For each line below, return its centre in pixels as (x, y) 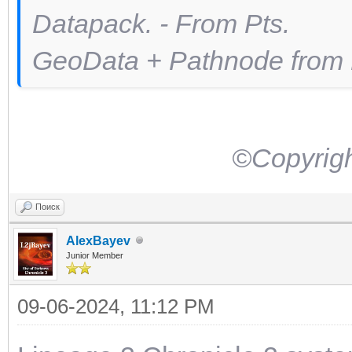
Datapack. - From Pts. (165, 23)
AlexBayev (98, 240)
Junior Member (95, 255)
